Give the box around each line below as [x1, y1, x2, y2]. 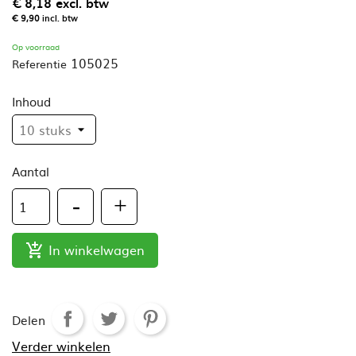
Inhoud [12, 91, 51, 110]
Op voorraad [12, 40, 60, 52]
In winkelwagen [48, 239, 145, 259]
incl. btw [42, 11, 78, 25]
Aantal [12, 161, 49, 180]
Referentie [12, 55, 67, 72]
